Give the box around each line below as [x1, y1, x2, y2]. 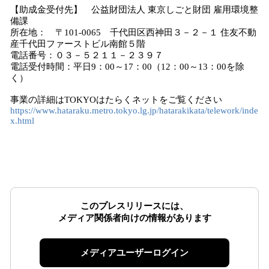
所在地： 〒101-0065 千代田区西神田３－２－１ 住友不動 [10, 28, 256, 37]
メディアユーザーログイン [80, 248, 189, 258]
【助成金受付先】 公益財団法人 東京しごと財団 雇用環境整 [10, 5, 258, 14]
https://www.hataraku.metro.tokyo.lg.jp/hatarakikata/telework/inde [10, 106, 258, 115]
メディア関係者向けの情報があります [58, 213, 211, 223]
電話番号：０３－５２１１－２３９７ [10, 50, 163, 60]
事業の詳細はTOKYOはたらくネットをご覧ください [10, 95, 222, 104]
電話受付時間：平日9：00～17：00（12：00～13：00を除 [10, 62, 244, 71]
